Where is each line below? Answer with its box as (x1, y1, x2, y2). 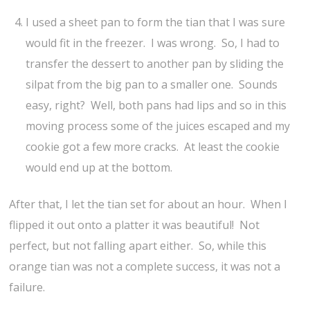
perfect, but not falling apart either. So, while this (9, 237, 267, 253)
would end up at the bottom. (26, 160, 173, 176)
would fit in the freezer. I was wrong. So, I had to (26, 35, 280, 51)
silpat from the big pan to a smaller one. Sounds (26, 77, 278, 93)
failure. (9, 279, 46, 295)
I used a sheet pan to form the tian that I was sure (26, 15, 286, 30)
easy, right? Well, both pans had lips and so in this (26, 98, 287, 113)
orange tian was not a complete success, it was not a (9, 258, 281, 274)
